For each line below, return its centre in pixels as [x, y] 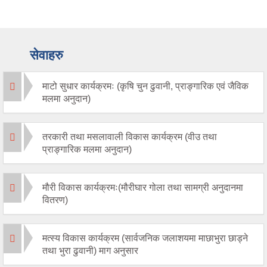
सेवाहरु [46, 55]
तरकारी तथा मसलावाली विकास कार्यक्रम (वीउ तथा [130, 137]
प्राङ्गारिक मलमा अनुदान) [87, 150]
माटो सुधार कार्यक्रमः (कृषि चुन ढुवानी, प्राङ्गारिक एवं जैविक [145, 86]
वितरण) [55, 200]
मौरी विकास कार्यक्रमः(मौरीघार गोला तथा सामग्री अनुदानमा [143, 188]
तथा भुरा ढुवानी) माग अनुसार [90, 251]
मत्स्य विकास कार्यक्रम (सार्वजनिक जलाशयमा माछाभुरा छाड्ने [145, 238]
